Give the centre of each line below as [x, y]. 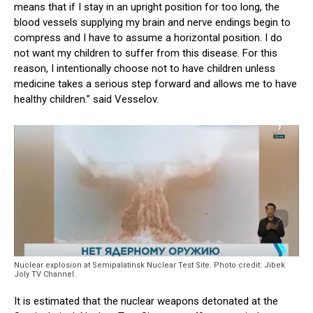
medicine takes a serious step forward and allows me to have [155, 84]
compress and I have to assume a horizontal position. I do [148, 38]
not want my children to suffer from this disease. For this [146, 53]
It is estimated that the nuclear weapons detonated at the [146, 301]
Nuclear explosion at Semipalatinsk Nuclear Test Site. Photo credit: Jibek [150, 265]
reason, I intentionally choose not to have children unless [145, 69]
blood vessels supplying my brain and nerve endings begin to [152, 23]
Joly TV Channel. [45, 275]
